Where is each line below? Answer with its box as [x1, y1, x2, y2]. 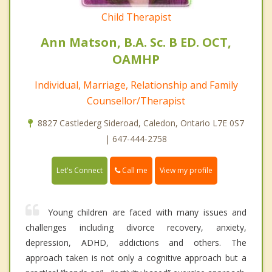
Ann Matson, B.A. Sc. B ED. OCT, [41, 34, 231, 51]
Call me [120, 165, 148, 176]
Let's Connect [56, 165, 103, 176]
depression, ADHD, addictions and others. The [25, 237, 246, 249]
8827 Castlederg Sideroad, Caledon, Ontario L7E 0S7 [38, 117, 244, 129]
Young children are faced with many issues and [48, 206, 246, 219]
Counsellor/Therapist [87, 94, 185, 108]
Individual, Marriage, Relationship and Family [34, 78, 238, 92]
